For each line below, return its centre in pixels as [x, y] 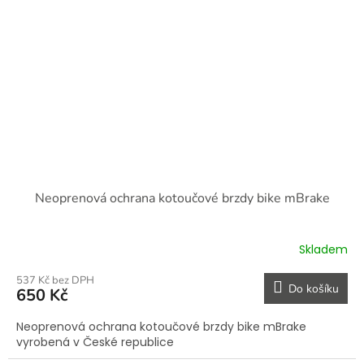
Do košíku [314, 289]
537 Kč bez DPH [55, 280]
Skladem [323, 249]
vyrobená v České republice [98, 342]
